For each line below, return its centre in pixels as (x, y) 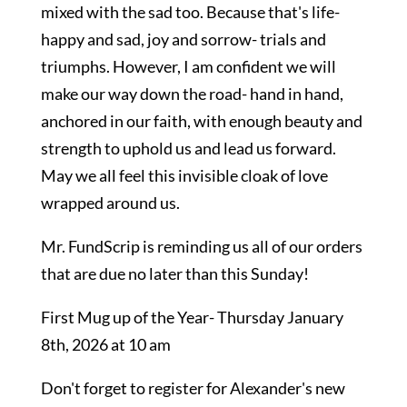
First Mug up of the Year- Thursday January (192, 317)
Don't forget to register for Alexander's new (193, 388)
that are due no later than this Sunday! (174, 273)
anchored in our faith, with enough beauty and (201, 121)
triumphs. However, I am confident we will (188, 66)
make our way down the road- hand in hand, (192, 94)
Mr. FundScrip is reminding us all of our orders (201, 246)
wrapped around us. (110, 203)
